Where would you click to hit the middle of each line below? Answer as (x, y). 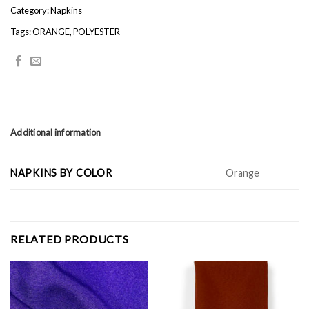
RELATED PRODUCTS (70, 239)
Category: (30, 11)
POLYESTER (97, 32)
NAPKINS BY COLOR (61, 173)
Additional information (56, 133)
